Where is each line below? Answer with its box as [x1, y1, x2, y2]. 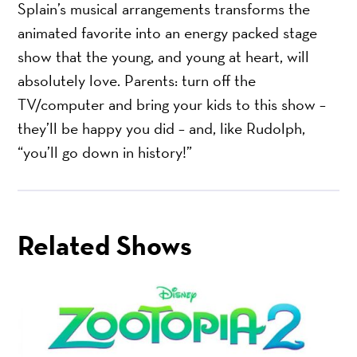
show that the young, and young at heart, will [18, 46, 310, 68]
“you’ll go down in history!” [18, 142, 193, 163]
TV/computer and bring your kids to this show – [18, 94, 327, 116]
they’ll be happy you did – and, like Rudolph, [18, 118, 306, 139]
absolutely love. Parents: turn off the [18, 70, 257, 92]
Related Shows [18, 228, 193, 263]
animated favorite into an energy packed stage [18, 22, 318, 44]
